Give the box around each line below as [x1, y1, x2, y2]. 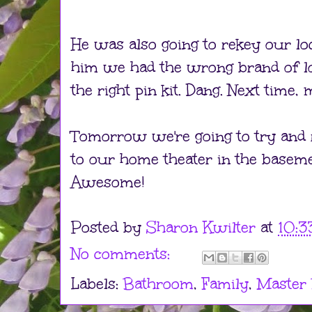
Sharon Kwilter [146, 217, 256, 238]
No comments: [71, 244, 175, 265]
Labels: [71, 273, 123, 294]
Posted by [71, 217, 146, 238]
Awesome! [71, 172, 144, 193]
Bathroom [123, 273, 194, 294]
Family [202, 273, 249, 294]
